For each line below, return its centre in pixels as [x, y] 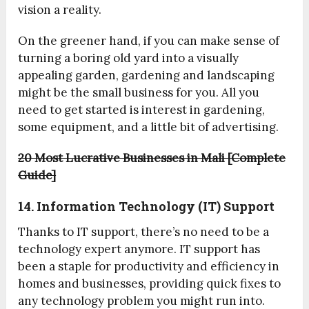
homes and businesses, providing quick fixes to [150, 284]
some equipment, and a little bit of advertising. [149, 127]
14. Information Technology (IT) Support [147, 207]
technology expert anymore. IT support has [139, 249]
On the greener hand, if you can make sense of [149, 41]
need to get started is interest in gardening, [142, 110]
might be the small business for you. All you [139, 93]
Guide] [37, 176]
